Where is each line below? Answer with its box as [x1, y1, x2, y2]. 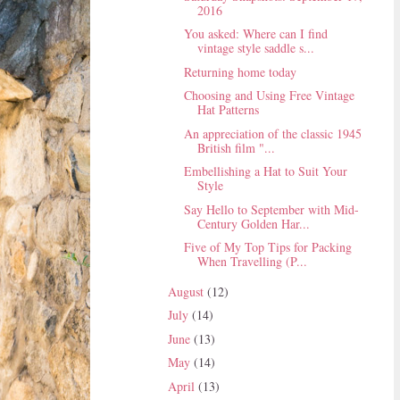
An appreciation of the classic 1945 [183, 124, 362, 142]
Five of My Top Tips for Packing [183, 238, 352, 256]
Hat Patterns [196, 101, 259, 119]
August [167, 282, 207, 300]
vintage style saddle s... [196, 39, 314, 57]
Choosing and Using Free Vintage [183, 87, 354, 104]
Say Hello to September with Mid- [183, 200, 359, 218]
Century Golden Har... [196, 214, 310, 232]
